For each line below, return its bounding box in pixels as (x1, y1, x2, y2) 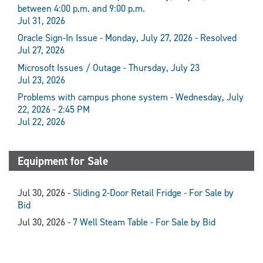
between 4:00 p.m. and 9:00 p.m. (18, 2, 145, 15)
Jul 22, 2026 (18, 115, 65, 128)
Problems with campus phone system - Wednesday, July (18, 90, 244, 103)
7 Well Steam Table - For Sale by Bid (73, 215, 215, 228)
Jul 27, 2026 (18, 44, 65, 57)
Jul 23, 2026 (18, 73, 65, 86)
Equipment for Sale (18, 153, 108, 168)
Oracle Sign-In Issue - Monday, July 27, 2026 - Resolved (18, 32, 237, 45)
